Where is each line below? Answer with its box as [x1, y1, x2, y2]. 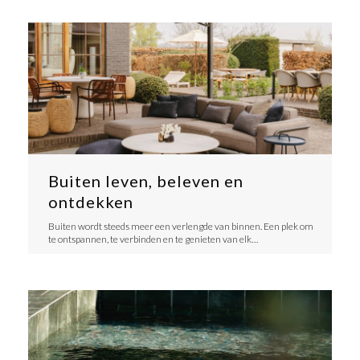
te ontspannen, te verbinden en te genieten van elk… [47, 233, 258, 246]
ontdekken [47, 192, 133, 212]
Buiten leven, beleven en [47, 171, 243, 191]
